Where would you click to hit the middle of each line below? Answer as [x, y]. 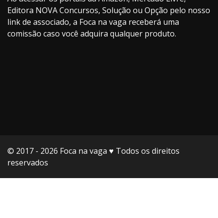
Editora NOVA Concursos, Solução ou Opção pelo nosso [109, 10]
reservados [28, 163]
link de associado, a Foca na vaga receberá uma [93, 22]
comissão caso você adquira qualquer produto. [92, 33]
